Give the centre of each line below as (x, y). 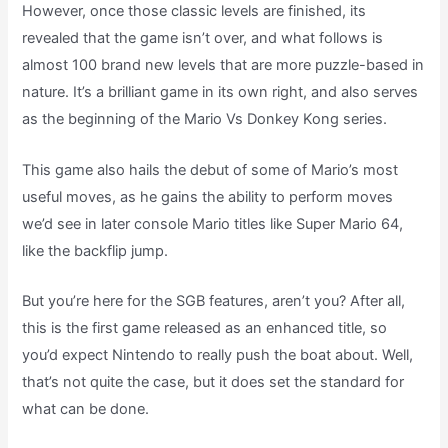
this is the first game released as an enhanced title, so (205, 328)
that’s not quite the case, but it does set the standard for (213, 382)
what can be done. (86, 409)
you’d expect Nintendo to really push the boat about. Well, (218, 355)
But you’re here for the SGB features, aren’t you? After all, (214, 301)
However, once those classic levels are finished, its (194, 11)
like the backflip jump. (95, 250)
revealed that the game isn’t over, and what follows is (203, 38)
